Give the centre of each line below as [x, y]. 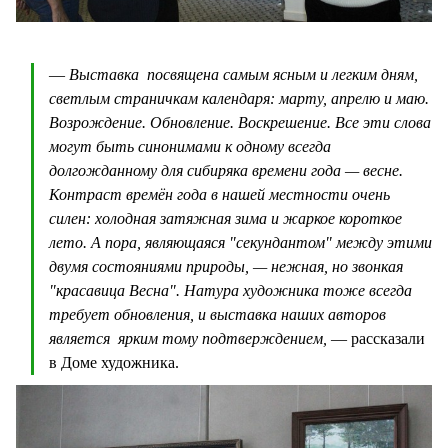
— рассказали [376, 339]
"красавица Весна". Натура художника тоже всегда [230, 291]
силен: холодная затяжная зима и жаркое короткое [225, 219]
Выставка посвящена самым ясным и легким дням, [243, 75]
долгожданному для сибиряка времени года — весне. [226, 171]
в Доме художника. [114, 363]
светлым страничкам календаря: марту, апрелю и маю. [239, 99]
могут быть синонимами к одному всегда [190, 147]
